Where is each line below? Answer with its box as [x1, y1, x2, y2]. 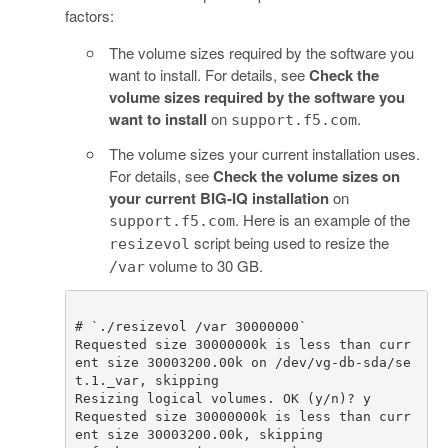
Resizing [75, 391, 139, 407]
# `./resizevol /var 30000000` [75, 319, 307, 335]
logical [147, 391, 203, 407]
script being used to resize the [190, 231, 389, 253]
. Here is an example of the [235, 208, 410, 230]
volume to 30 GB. [145, 254, 263, 276]
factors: [64, 4, 114, 26]
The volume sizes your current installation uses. [109, 142, 420, 164]
